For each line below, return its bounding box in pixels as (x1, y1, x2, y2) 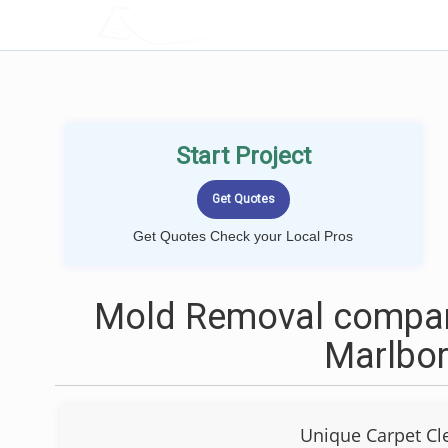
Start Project (175, 142, 311, 170)
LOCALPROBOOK (147, 14, 279, 35)
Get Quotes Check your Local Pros (133, 228, 354, 244)
